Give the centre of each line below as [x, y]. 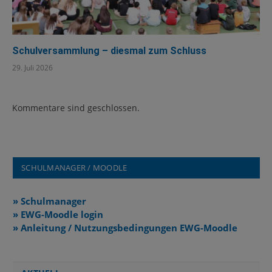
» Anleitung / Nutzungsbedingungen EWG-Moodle [125, 228]
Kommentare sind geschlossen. [76, 108]
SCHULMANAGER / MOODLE [74, 168]
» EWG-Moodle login [58, 215]
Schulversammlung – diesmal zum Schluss [109, 51]
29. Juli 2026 [32, 68]
